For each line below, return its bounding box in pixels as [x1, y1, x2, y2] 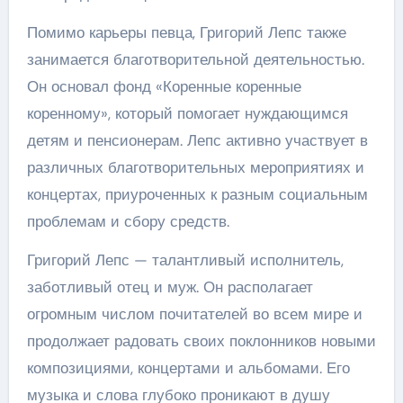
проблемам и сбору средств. [26, 210, 229, 231]
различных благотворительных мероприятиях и [26, 157, 364, 177]
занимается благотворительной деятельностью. [26, 49, 364, 69]
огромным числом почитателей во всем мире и [26, 303, 363, 324]
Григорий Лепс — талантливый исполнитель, [26, 249, 344, 270]
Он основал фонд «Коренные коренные [26, 76, 301, 96]
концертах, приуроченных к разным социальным [26, 184, 368, 204]
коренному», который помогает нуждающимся [26, 103, 348, 123]
